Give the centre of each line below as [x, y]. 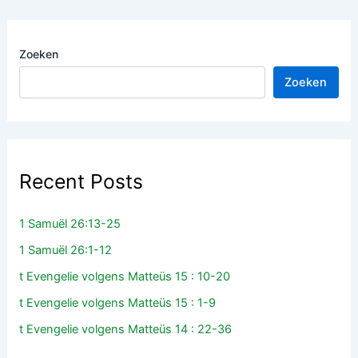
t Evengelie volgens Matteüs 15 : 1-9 [118, 302]
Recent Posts [82, 182]
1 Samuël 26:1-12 [66, 250]
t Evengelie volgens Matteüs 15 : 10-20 [125, 276]
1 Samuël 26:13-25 [70, 223]
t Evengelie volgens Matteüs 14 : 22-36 [126, 329]
